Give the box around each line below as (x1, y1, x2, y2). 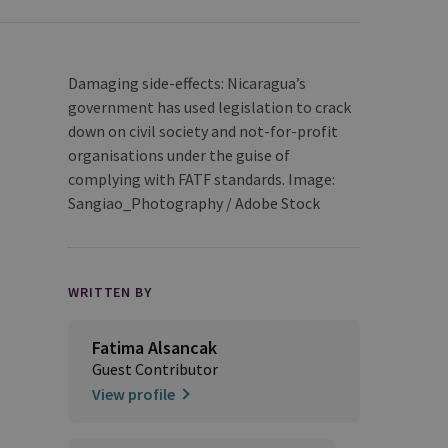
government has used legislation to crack (68, 97, 351, 117)
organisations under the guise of (68, 145, 290, 165)
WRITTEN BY (68, 283, 152, 301)
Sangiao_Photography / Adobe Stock (68, 193, 320, 213)
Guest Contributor (92, 359, 218, 379)
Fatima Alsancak (92, 336, 217, 359)
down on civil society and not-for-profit (68, 121, 338, 141)
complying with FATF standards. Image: (68, 169, 335, 189)
